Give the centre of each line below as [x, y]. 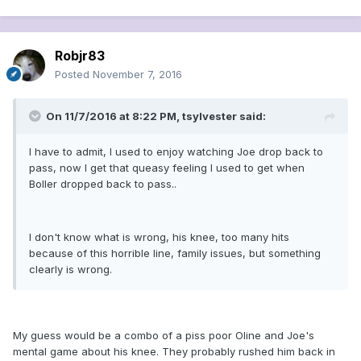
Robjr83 [80, 56]
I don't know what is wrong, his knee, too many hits [159, 237]
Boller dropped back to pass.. [103, 184]
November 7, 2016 [137, 75]
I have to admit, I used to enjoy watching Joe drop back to [176, 152]
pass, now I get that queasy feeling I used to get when [167, 168]
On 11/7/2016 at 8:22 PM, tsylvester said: [156, 116]
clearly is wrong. [71, 270]
